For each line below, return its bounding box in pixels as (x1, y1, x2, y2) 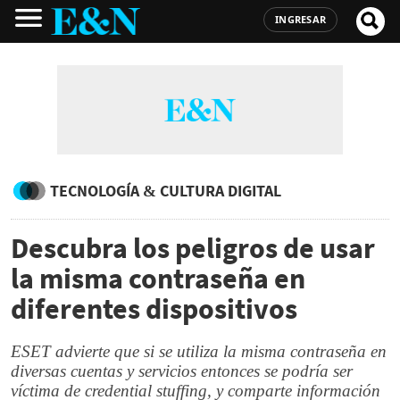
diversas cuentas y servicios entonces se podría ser (11, 362, 353, 380)
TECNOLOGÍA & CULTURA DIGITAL (50, 180, 281, 201)
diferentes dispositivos (11, 291, 297, 327)
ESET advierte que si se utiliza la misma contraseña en (11, 342, 387, 361)
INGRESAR (275, 12, 326, 26)
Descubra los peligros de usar (11, 230, 375, 266)
